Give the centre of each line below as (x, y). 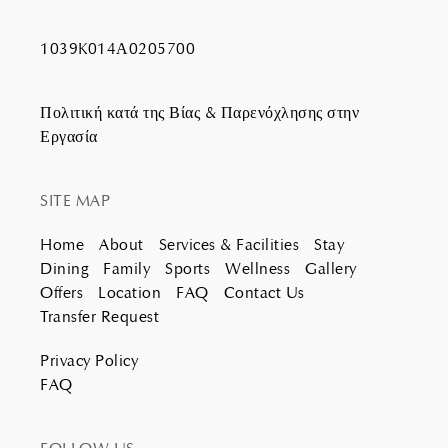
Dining (64, 268)
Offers (61, 292)
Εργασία (69, 136)
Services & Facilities (228, 244)
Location (129, 292)
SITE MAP (75, 200)
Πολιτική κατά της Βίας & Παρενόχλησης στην (199, 112)
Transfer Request (99, 316)
